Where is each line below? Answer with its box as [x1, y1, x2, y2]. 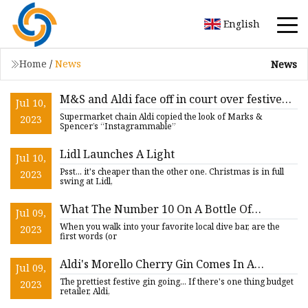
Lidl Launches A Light [60, 146, 175, 162]
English [223, 16, 260, 30]
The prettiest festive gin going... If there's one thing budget [60, 275, 294, 287]
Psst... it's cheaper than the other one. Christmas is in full [60, 165, 284, 177]
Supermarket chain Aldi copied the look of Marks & [60, 110, 262, 122]
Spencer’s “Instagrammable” [60, 120, 176, 132]
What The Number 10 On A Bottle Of [60, 201, 252, 217]
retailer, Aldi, [60, 285, 110, 297]
